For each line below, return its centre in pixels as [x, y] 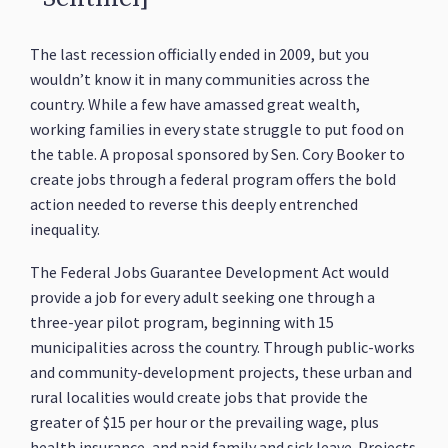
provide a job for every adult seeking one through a [203, 297]
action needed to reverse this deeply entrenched [194, 204]
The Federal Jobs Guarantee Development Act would [210, 272]
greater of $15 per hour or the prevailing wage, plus [205, 422]
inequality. [65, 229]
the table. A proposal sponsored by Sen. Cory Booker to [218, 154]
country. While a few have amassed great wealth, [195, 104]
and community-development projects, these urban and [221, 372]
